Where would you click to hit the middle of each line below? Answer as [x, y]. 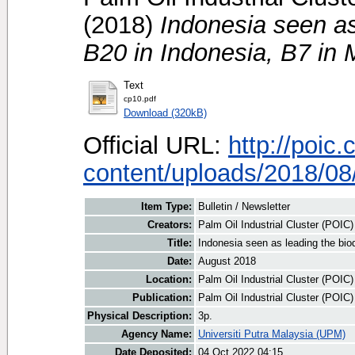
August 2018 [227, 261]
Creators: [170, 225]
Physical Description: [139, 316]
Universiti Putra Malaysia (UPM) [272, 334]
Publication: [162, 298]
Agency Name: [157, 334]
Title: [179, 243]
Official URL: [156, 145]
